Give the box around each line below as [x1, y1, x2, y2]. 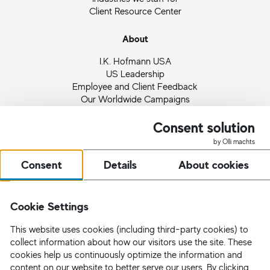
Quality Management [93, 130, 177, 143]
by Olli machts [213, 137, 255, 146]
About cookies [178, 157, 250, 172]
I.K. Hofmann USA [99, 54, 171, 67]
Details [103, 157, 137, 172]
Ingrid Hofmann [104, 105, 166, 118]
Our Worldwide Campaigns [80, 92, 190, 105]
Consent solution [153, 118, 255, 137]
